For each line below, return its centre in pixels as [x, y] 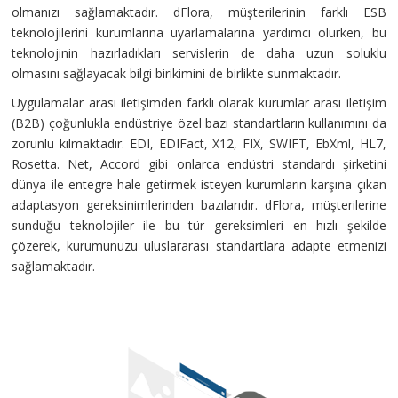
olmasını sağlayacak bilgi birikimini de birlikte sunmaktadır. [177, 73]
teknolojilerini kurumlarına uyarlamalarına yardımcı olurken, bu [199, 32]
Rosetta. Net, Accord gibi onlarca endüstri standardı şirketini [199, 164]
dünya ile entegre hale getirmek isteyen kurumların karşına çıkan [199, 184]
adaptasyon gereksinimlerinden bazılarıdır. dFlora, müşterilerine [199, 205]
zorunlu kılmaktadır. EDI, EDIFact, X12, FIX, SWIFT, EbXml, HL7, [199, 143]
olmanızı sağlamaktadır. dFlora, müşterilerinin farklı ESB [199, 12]
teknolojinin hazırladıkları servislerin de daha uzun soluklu [199, 53]
